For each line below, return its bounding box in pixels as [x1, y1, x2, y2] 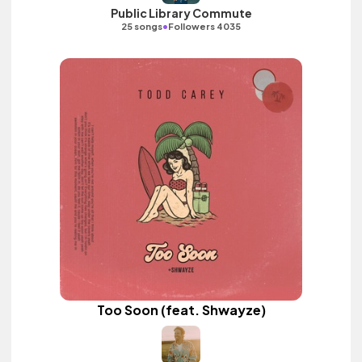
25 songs [121, 21, 162, 32]
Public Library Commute [110, 6, 252, 20]
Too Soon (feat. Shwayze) [96, 301, 266, 318]
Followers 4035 [168, 21, 241, 32]
